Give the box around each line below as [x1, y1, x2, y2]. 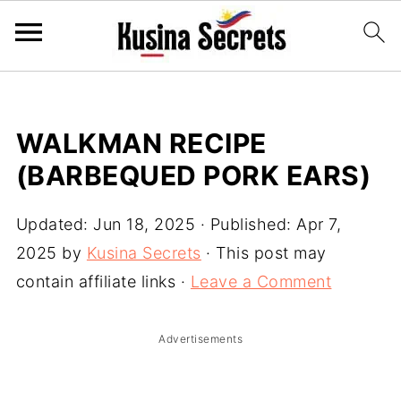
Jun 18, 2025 [93, 215, 196, 234]
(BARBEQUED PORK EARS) [15, 159, 371, 192]
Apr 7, [296, 215, 342, 234]
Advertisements [158, 332, 243, 346]
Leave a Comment [190, 272, 332, 291]
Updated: [15, 215, 94, 234]
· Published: [195, 215, 297, 234]
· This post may [200, 243, 327, 262]
